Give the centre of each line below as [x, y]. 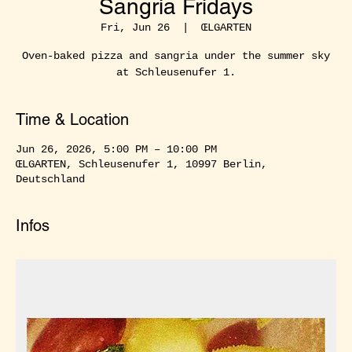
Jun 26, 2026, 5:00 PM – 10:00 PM [116, 149]
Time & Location [72, 119]
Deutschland [50, 179]
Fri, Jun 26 [135, 27]
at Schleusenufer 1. [176, 72]
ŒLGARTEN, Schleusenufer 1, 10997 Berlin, [141, 164]
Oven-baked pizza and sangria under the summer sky [176, 55]
